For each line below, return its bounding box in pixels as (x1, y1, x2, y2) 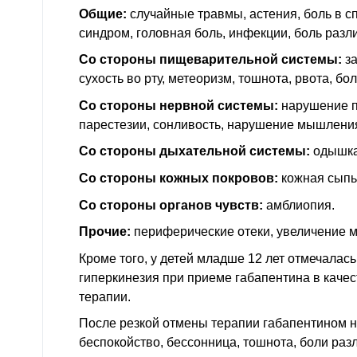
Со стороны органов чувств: (79, 198, 263, 212)
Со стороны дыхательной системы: (79, 144, 310, 159)
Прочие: (79, 225, 131, 239)
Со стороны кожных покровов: (79, 171, 278, 185)
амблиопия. (263, 198, 335, 212)
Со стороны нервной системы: (79, 98, 278, 112)
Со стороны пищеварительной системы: (79, 53, 342, 67)
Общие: (79, 6, 127, 21)
